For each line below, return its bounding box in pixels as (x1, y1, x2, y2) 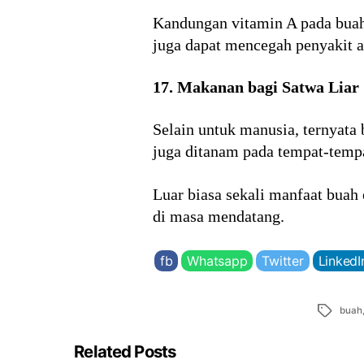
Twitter (262, 253, 304, 270)
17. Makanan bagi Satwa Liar (153, 78, 359, 97)
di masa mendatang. (153, 206, 284, 225)
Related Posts (74, 341, 176, 362)
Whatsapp (187, 253, 248, 270)
